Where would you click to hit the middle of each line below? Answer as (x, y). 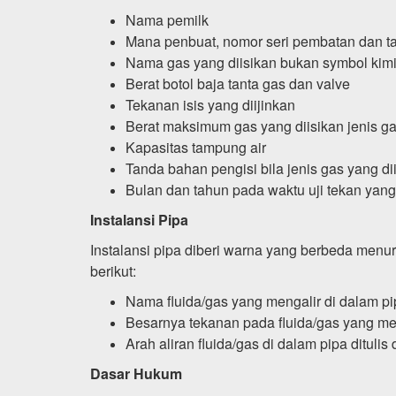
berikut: (113, 270)
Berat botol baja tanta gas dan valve (238, 83)
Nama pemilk (167, 19)
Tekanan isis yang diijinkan (210, 104)
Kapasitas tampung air (196, 147)
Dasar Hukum (136, 373)
